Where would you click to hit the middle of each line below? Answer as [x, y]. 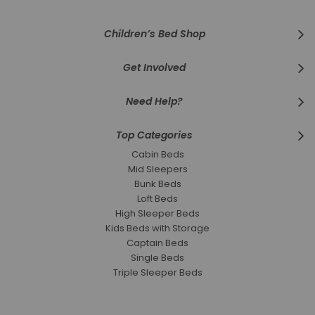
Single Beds [157, 258]
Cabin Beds [157, 154]
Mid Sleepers [157, 169]
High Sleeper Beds [157, 213]
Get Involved [154, 67]
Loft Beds [157, 199]
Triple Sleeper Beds [157, 272]
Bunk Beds [157, 184]
